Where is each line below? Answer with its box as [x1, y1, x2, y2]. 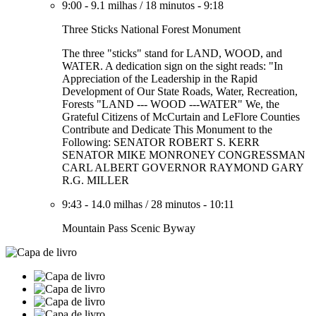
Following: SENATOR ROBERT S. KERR [62, 136, 260, 148]
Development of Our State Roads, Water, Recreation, [62, 85, 298, 97]
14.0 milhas [91, 198, 142, 210]
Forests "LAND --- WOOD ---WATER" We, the [62, 98, 279, 110]
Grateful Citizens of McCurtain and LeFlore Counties [62, 111, 300, 123]
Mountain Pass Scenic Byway [62, 222, 195, 234]
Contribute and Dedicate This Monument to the [62, 123, 272, 135]
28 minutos [151, 198, 200, 210]
